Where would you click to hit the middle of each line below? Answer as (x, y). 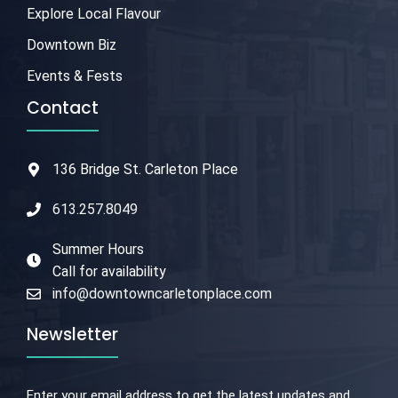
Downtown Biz (72, 45)
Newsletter (72, 335)
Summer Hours (98, 250)
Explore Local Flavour (94, 14)
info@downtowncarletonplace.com (162, 294)
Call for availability (109, 272)
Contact (63, 108)
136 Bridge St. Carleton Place (145, 170)
